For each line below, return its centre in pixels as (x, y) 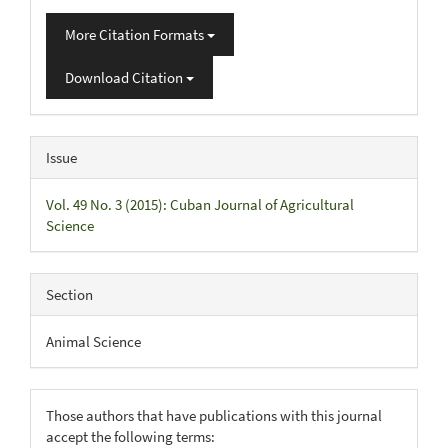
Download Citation (125, 77)
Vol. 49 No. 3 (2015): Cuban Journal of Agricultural (200, 204)
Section (69, 294)
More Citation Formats (136, 34)
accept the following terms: (130, 436)
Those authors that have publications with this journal (214, 415)
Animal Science (93, 341)
